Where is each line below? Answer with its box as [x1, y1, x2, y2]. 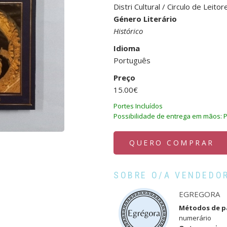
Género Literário [113, 13, 177, 24]
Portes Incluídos [113, 101, 163, 110]
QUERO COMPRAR [129, 137, 214, 147]
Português [113, 55, 150, 65]
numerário [179, 213, 212, 222]
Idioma [113, 43, 140, 53]
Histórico [113, 25, 143, 36]
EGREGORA [179, 188, 220, 199]
